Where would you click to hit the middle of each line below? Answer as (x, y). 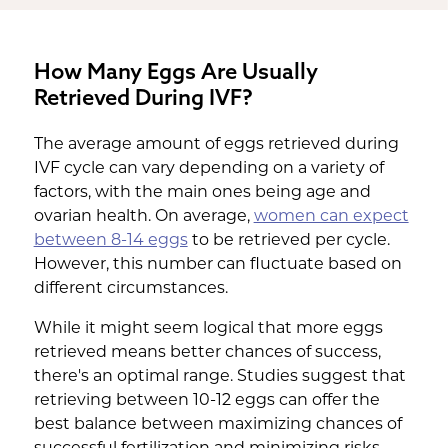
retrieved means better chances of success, (207, 352)
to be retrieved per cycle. (288, 240)
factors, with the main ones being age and (202, 192)
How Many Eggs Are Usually (175, 71)
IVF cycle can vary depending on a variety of (208, 168)
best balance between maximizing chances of (217, 424)
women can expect (331, 216)
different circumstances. (130, 288)
